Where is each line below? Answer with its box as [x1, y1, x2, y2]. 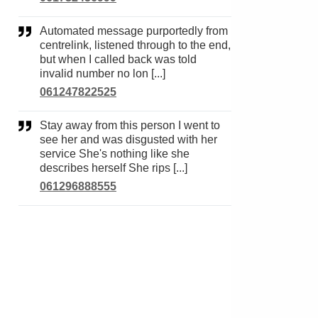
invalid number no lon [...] [40, 67, 165, 79]
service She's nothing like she [40, 148, 190, 160]
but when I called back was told [40, 53, 197, 65]
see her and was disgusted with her [40, 133, 217, 146]
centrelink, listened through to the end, [40, 39, 231, 51]
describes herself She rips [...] [40, 162, 187, 174]
